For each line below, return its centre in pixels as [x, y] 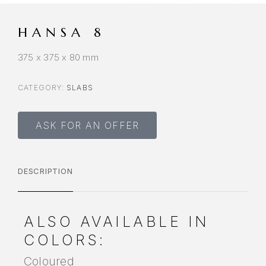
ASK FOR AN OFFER [88, 126]
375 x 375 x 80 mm [58, 58]
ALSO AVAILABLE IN [117, 222]
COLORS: [65, 240]
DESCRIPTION [45, 171]
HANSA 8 [62, 33]
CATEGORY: [42, 88]
